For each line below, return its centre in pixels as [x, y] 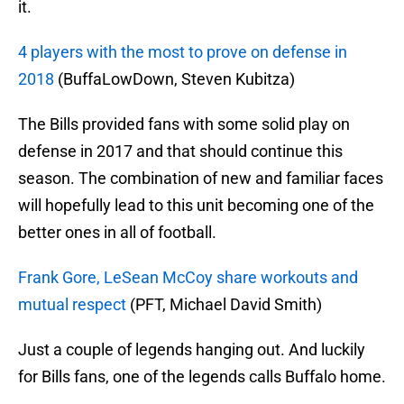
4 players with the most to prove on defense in [183, 52]
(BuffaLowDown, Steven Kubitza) [174, 79]
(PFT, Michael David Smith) [224, 305]
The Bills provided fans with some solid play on [184, 124]
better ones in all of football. [117, 233]
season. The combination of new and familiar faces [201, 179]
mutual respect [72, 305]
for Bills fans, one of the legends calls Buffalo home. [202, 377]
